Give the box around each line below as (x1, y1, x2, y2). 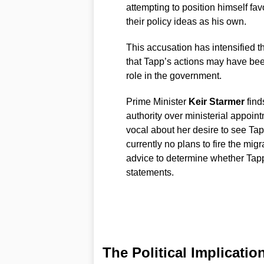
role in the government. (126, 70, 222, 81)
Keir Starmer (188, 96, 245, 107)
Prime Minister (126, 96, 189, 107)
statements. (126, 167, 174, 177)
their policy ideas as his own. (126, 16, 246, 27)
